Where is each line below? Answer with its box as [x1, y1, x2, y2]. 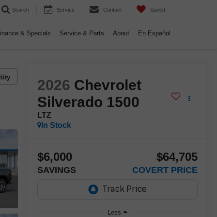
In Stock [41, 121, 71, 130]
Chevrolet [74, 77, 141, 93]
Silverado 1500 [37, 94, 139, 110]
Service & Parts [60, 30, 104, 37]
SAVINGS [37, 165, 76, 175]
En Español [138, 30, 170, 37]
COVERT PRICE [132, 165, 198, 175]
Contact [103, 7, 122, 13]
